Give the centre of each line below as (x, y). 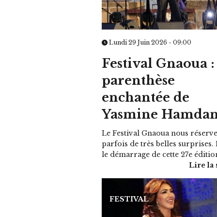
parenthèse (139, 80)
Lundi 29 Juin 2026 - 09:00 (150, 42)
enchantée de (146, 97)
